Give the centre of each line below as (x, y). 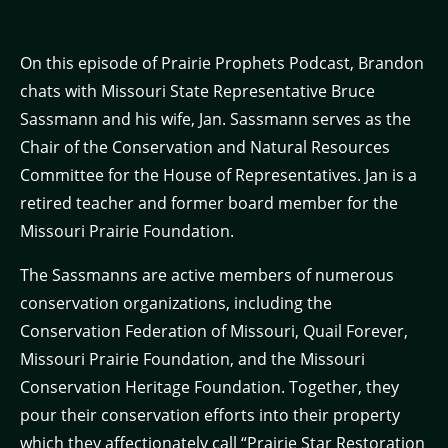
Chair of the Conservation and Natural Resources (205, 147)
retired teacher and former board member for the (209, 203)
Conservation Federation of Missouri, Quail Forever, (214, 331)
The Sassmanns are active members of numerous (207, 275)
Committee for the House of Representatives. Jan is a (218, 175)
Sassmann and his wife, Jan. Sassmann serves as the (215, 119)
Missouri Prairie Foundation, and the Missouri (192, 359)
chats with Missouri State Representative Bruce (197, 91)
